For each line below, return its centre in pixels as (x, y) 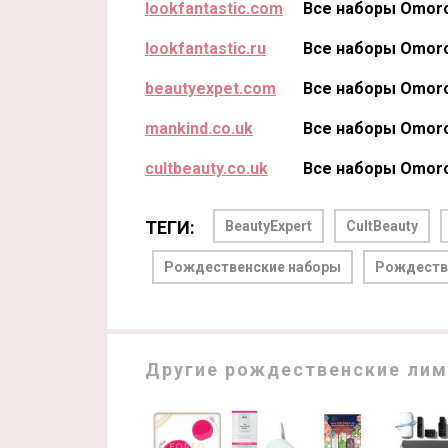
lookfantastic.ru (205, 49)
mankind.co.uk (199, 129)
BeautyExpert (268, 226)
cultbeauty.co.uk (206, 169)
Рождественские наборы (252, 267)
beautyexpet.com (210, 89)
